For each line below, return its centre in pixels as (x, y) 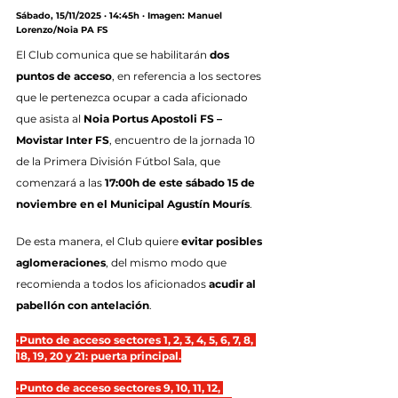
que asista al (50, 118)
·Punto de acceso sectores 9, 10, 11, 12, (119, 387)
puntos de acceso (64, 76)
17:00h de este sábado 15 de (181, 182)
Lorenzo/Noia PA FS (62, 29)
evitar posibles (223, 241)
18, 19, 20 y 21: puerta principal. (99, 355)
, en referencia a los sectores (188, 76)
